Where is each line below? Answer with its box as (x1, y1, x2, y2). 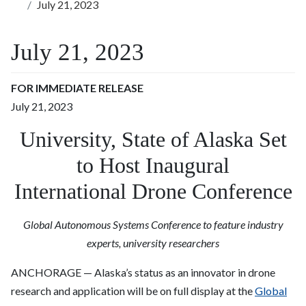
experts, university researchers (87, 236, 219, 250)
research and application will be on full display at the (11, 284, 255, 298)
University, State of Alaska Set (19, 127, 287, 152)
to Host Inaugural (76, 153, 229, 178)
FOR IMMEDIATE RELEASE (11, 81, 143, 95)
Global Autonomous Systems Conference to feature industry (23, 218, 283, 232)
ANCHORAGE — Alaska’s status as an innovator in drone (11, 266, 275, 279)
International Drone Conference (14, 179, 292, 204)
